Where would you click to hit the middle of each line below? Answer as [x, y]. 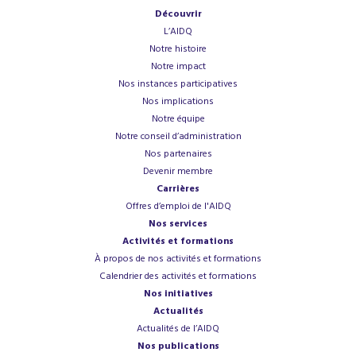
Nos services [178, 224]
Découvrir [178, 14]
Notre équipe [178, 119]
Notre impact [178, 67]
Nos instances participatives [178, 84]
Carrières [178, 189]
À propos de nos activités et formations [178, 259]
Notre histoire [178, 49]
